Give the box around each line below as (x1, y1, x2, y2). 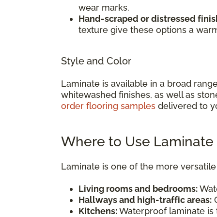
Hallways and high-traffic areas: (78, 194, 212, 205)
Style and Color (61, 55, 131, 67)
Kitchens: (78, 205, 117, 216)
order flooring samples (61, 100, 155, 111)
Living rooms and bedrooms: (78, 183, 198, 194)
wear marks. (78, 2, 129, 13)
